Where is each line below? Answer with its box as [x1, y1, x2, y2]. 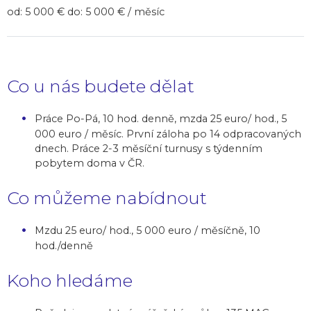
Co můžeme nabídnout [7, 187, 207, 208]
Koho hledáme [7, 269, 133, 291]
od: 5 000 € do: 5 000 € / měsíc [7, 5, 165, 18]
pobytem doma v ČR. [35, 156, 144, 169]
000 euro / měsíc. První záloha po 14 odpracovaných [35, 127, 301, 140]
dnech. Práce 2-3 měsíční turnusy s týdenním [35, 142, 262, 155]
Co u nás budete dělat [7, 75, 194, 96]
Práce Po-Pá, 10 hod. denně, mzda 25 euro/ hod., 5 [35, 112, 287, 125]
